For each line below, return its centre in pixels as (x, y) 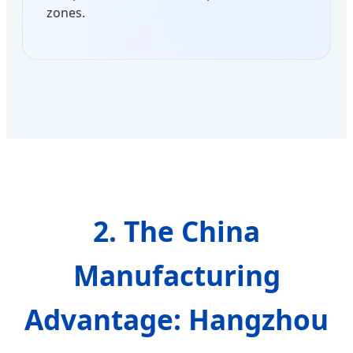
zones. (66, 13)
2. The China (176, 231)
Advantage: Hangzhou (176, 320)
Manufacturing (176, 275)
